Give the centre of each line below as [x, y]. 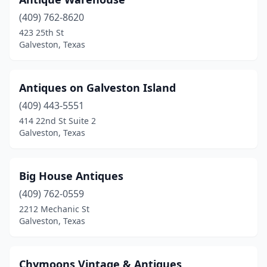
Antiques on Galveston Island [97, 88]
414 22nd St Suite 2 [58, 121]
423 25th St [41, 32]
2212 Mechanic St [54, 209]
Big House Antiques [71, 176]
